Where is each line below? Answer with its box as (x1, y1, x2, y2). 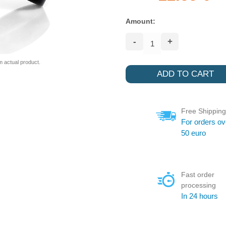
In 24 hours (181, 191, 218, 200)
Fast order (181, 170, 214, 179)
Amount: (126, 17, 155, 25)
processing (181, 181, 216, 189)
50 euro (181, 128, 206, 137)
